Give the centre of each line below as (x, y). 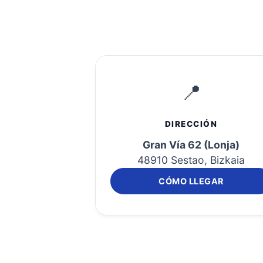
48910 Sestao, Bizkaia (191, 160)
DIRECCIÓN (191, 124)
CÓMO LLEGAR (191, 181)
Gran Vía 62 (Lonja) (191, 145)
